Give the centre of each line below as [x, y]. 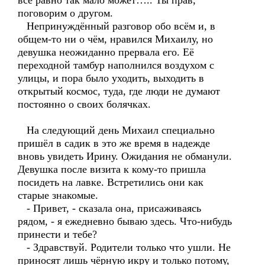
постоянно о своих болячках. [84, 104]
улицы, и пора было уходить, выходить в [111, 78]
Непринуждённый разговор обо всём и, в [117, 26]
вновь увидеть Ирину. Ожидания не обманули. [125, 156]
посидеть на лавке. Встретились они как [111, 182]
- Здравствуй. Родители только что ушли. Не [124, 247]
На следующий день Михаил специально [116, 130]
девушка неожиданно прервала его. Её [106, 52]
